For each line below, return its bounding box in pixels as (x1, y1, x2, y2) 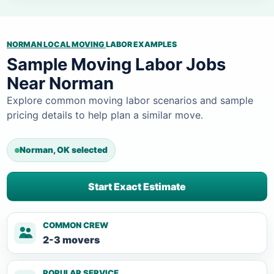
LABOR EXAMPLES (106, 40, 177, 50)
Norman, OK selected (20, 145, 108, 155)
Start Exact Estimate (88, 180, 186, 193)
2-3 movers (43, 234, 100, 246)
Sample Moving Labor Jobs (7, 54, 226, 75)
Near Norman (7, 73, 114, 94)
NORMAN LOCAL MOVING (7, 40, 106, 50)
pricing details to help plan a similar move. (7, 109, 203, 122)
